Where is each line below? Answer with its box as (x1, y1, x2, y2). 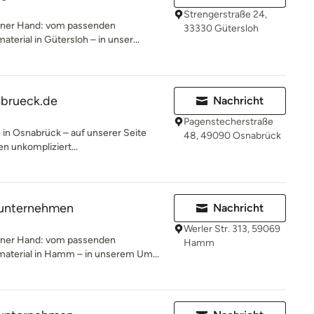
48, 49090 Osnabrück (184, 130, 281, 142)
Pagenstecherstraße (184, 116, 273, 128)
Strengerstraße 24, (184, 8, 267, 20)
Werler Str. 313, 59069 (184, 223, 280, 235)
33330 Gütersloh (184, 22, 259, 34)
